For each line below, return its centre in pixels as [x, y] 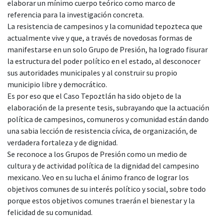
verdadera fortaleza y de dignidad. [62, 142]
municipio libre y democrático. [57, 84]
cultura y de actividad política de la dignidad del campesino [103, 165]
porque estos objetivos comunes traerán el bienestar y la [101, 200]
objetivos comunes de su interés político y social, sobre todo [107, 189]
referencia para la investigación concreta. [76, 14]
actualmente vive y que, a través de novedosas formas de [100, 38]
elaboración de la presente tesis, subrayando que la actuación [108, 107]
